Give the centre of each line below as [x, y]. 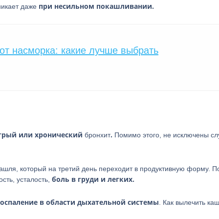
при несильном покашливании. [96, 6]
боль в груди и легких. [93, 179]
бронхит [98, 135]
